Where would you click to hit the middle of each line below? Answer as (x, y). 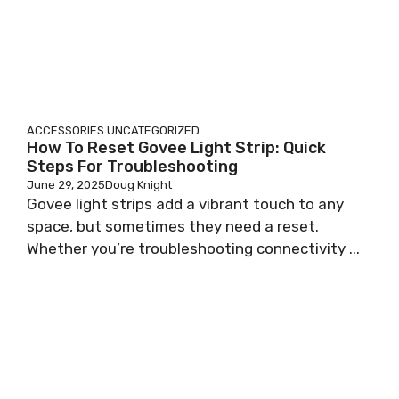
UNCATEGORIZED (153, 130)
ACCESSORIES (65, 130)
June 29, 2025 (66, 185)
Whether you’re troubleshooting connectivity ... (193, 248)
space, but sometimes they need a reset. (173, 226)
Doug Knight (138, 185)
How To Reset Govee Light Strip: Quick (176, 148)
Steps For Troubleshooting (132, 167)
